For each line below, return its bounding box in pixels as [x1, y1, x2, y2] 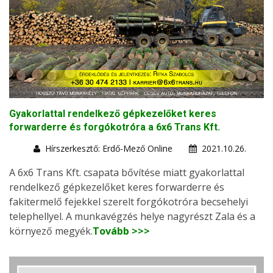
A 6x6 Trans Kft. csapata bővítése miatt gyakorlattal [9, 166, 244, 180]
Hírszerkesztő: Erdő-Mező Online [45, 143, 172, 155]
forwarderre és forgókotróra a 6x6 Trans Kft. [9, 121, 220, 133]
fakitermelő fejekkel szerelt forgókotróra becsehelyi [9, 195, 248, 209]
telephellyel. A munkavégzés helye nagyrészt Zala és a [9, 210, 255, 224]
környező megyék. [9, 224, 93, 238]
